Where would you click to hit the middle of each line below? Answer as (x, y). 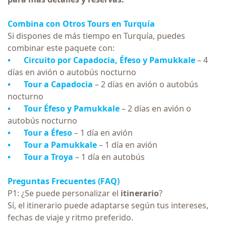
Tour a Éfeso (48, 132)
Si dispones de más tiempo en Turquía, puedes (96, 36)
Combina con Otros (47, 23)
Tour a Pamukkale (60, 145)
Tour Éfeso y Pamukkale (72, 108)
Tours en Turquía (121, 23)
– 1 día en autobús (110, 157)
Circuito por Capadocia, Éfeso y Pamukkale (109, 60)
